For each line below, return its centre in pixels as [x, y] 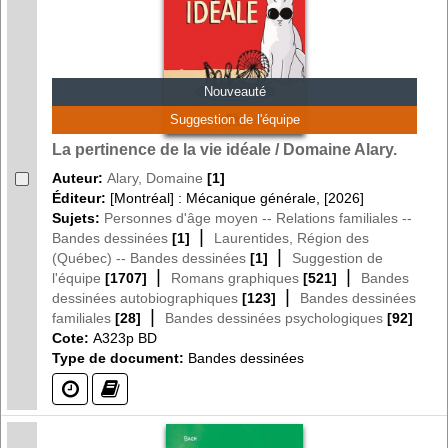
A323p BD [125, 337]
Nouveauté [234, 91]
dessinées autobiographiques [145, 297]
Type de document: [118, 357]
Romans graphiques [235, 277]
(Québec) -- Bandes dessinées [149, 257]
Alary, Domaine [155, 177]
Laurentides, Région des [291, 237]
